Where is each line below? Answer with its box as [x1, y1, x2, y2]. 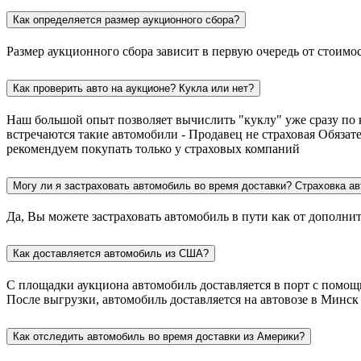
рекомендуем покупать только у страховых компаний [6, 141, 300, 156]
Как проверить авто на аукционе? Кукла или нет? [13, 81, 254, 94]
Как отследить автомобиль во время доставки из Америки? [13, 330, 305, 343]
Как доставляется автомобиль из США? [13, 247, 209, 260]
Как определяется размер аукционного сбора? [13, 13, 239, 26]
